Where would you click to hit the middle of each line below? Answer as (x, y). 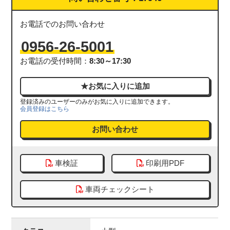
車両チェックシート (120, 189)
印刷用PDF (165, 163)
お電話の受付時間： (55, 61)
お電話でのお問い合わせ (63, 24)
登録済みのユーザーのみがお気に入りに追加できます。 (97, 101)
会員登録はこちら (45, 108)
